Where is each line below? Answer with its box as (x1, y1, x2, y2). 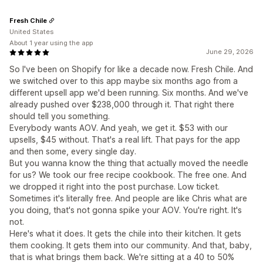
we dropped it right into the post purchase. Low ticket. (9, 181, 220, 192)
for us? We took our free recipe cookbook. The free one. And (9, 170, 247, 180)
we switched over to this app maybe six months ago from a (9, 76, 238, 86)
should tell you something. (9, 111, 110, 122)
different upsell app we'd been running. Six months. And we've (9, 87, 248, 98)
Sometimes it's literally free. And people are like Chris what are (9, 193, 247, 204)
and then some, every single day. (9, 146, 136, 157)
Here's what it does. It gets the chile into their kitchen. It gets (9, 228, 241, 239)
